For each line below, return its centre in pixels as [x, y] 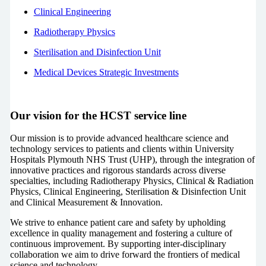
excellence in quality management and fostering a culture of [121, 233]
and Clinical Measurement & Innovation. [86, 202]
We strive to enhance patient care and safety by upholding [118, 223]
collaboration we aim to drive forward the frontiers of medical [125, 255]
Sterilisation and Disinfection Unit [97, 52]
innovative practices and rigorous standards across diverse [118, 170]
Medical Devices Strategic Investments [106, 72]
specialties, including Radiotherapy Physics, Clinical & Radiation [132, 181]
